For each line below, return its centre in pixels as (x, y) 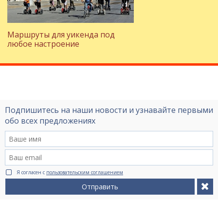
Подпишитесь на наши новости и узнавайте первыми (109, 110)
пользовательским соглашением (85, 172)
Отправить (100, 187)
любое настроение (43, 44)
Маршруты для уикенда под (61, 35)
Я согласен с (31, 172)
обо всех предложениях (50, 121)
